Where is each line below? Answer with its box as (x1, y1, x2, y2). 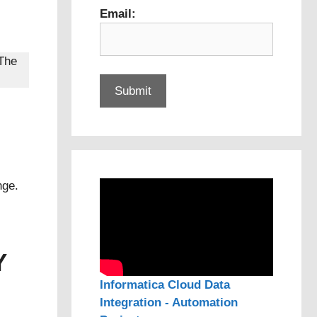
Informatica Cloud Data (100, 277, 230, 292)
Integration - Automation (100, 295, 238, 309)
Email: (100, 7, 136, 21)
